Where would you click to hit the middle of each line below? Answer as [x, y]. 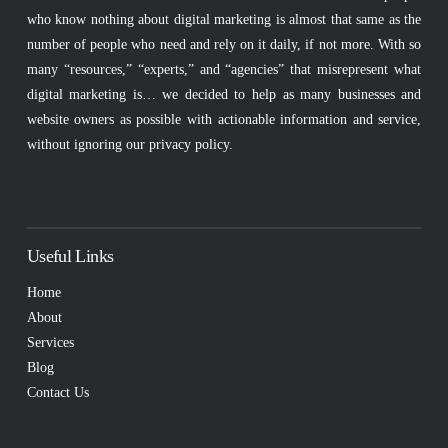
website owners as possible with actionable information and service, [224, 119]
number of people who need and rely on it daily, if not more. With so [224, 44]
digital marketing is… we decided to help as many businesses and [224, 94]
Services [50, 342]
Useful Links [70, 255]
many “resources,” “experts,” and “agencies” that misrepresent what [224, 69]
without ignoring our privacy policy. [129, 144]
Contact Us [57, 392]
